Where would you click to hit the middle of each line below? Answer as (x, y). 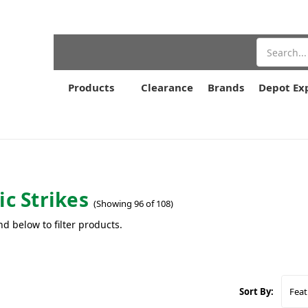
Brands (226, 87)
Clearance (167, 87)
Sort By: (257, 291)
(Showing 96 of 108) (133, 203)
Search (273, 45)
